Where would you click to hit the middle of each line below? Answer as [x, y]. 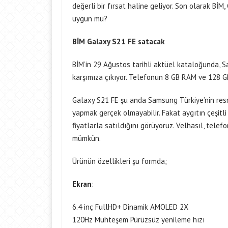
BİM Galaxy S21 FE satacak [119, 41]
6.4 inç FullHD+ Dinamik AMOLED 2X [130, 207]
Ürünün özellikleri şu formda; [120, 161]
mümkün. [87, 138]
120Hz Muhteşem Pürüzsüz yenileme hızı [138, 220]
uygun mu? [90, 19]
